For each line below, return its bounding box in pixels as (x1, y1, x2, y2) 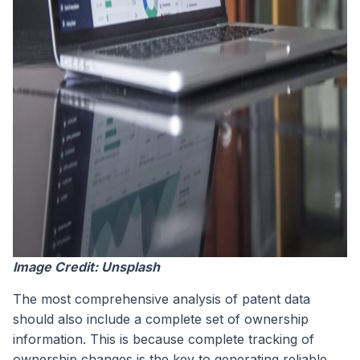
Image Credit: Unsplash (13, 259, 160, 276)
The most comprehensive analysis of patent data (13, 291, 310, 308)
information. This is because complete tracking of (13, 331, 314, 348)
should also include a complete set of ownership (13, 311, 309, 328)
